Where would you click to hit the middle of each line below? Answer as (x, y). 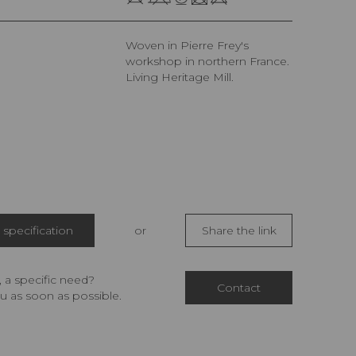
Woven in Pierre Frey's (131, 46)
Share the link (239, 231)
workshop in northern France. (207, 62)
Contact (239, 288)
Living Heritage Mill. (180, 77)
